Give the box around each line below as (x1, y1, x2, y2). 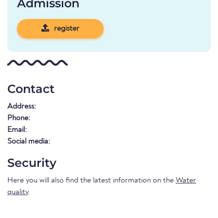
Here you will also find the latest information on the (7, 177, 176, 185)
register (52, 25, 80, 33)
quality (7, 188, 28, 197)
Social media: (7, 138, 50, 146)
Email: (7, 126, 27, 134)
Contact (7, 82, 54, 96)
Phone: (7, 114, 30, 123)
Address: (7, 103, 36, 111)
